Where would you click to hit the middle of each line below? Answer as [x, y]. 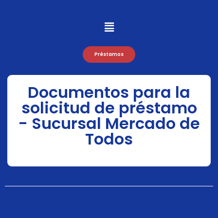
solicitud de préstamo [109, 108]
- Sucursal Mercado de [109, 123]
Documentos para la [109, 92]
